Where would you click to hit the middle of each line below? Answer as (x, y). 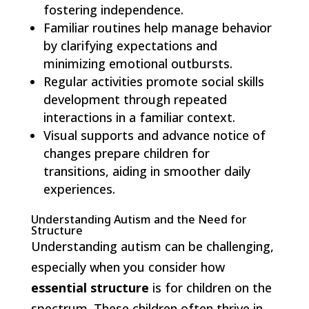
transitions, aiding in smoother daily (147, 171)
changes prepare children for (126, 153)
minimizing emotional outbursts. (138, 63)
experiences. (79, 189)
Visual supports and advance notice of (154, 135)
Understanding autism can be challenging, (152, 246)
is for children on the (210, 287)
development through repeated (135, 99)
